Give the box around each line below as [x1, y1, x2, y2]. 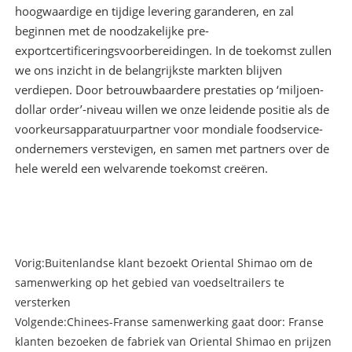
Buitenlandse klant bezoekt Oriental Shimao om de [44, 255, 313, 271]
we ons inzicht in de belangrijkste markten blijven [14, 62, 282, 79]
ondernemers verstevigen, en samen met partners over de [14, 141, 329, 157]
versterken [14, 295, 71, 310]
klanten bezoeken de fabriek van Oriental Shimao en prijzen [14, 334, 332, 350]
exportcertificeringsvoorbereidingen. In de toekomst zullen [14, 42, 332, 59]
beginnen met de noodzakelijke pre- [14, 23, 209, 39]
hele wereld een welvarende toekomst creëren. [14, 160, 268, 177]
